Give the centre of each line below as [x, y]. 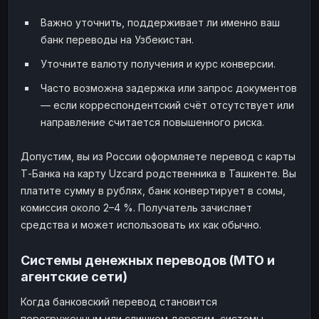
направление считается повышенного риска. [152, 122]
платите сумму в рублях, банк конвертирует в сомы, [153, 190]
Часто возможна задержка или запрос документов [169, 88]
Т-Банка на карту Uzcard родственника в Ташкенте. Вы [158, 173]
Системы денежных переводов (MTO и [148, 260]
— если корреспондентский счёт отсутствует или [167, 105]
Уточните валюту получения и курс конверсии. [158, 63]
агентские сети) [74, 276]
